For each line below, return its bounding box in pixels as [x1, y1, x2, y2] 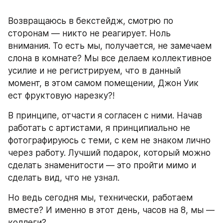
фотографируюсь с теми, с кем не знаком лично [8, 135, 211, 145]
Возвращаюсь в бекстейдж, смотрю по [8, 15, 173, 26]
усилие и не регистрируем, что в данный [8, 65, 181, 76]
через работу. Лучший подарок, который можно [8, 147, 211, 158]
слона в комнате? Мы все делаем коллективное [8, 53, 212, 63]
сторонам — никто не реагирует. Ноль [8, 28, 171, 38]
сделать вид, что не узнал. [8, 172, 122, 183]
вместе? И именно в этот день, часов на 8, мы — [8, 205, 215, 215]
